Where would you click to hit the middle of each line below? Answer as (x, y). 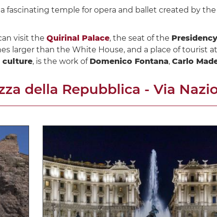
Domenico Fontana (129, 61)
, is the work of (61, 61)
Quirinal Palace (78, 38)
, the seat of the (140, 38)
